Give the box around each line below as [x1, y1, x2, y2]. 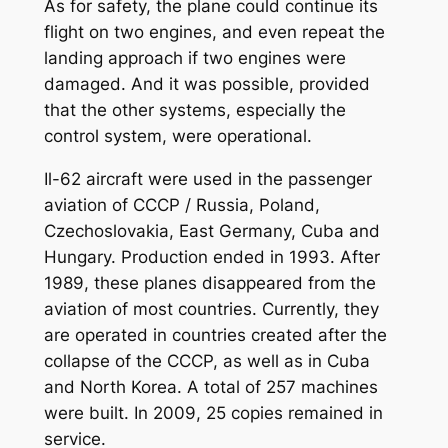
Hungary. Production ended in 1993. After [43, 246, 380, 267]
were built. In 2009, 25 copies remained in [43, 402, 383, 423]
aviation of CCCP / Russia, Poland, [43, 194, 320, 215]
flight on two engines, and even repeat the [43, 21, 385, 42]
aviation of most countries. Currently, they [43, 298, 379, 319]
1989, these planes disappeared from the [43, 272, 376, 293]
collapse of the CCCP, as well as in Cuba [43, 350, 370, 371]
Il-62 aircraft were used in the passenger [43, 168, 372, 189]
